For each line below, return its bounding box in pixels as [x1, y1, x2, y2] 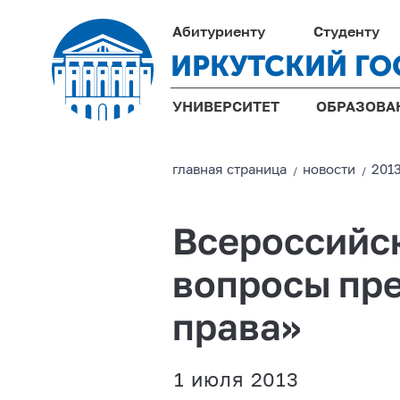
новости [303, 163, 356, 177]
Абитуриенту [171, 26, 265, 40]
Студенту [313, 26, 380, 40]
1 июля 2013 [174, 371, 300, 391]
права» [172, 312, 302, 348]
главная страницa [172, 163, 287, 177]
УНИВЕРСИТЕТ [171, 101, 279, 115]
